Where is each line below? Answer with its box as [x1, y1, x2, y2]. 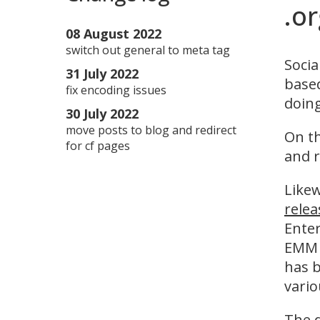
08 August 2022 [66, 25, 161, 42]
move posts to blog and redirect [66, 122, 236, 138]
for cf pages [66, 138, 130, 154]
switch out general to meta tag [66, 42, 230, 58]
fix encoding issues [66, 82, 166, 98]
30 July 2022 [66, 105, 139, 122]
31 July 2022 [66, 65, 139, 82]
